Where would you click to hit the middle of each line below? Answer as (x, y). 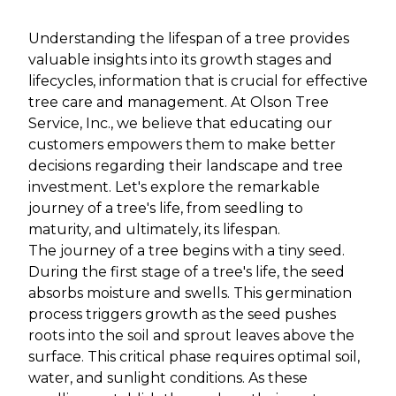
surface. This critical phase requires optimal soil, (194, 357)
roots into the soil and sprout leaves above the (191, 336)
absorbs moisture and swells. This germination (190, 293)
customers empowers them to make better (182, 145)
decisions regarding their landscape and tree (186, 166)
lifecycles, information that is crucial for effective (198, 81)
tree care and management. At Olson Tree (179, 103)
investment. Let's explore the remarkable (174, 187)
